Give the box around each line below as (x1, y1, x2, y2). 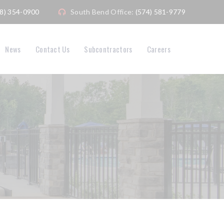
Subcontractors (84, 43, 132, 54)
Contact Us (35, 43, 69, 54)
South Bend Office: (70, 7, 135, 16)
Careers (146, 43, 170, 54)
